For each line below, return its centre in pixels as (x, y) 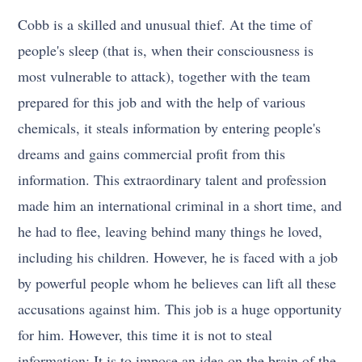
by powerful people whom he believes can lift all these (177, 282)
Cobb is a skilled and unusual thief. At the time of (165, 24)
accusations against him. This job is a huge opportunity (180, 308)
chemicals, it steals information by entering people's (170, 127)
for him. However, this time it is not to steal (145, 334)
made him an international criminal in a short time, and (180, 205)
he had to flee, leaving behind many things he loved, (170, 231)
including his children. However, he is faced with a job (178, 257)
